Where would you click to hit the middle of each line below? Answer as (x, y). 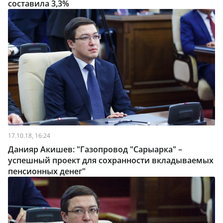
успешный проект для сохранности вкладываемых (111, 160)
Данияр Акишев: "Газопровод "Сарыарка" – (95, 149)
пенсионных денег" (47, 171)
